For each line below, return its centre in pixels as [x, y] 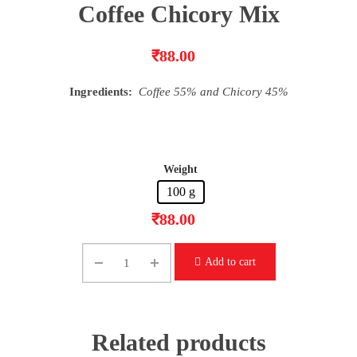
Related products [178, 342]
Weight [180, 169]
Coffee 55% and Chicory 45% [212, 92]
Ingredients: [102, 92]
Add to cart [230, 261]
